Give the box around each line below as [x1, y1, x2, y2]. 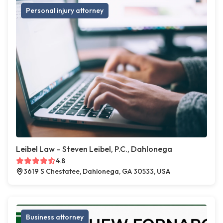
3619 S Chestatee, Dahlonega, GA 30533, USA [23, 167, 170, 176]
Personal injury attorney [26, 6, 104, 15]
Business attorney [26, 213, 84, 222]
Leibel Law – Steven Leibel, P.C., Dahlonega [16, 144, 172, 154]
